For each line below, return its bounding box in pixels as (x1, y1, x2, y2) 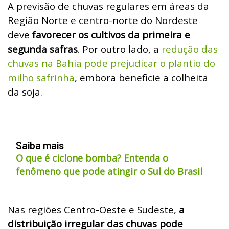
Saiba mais (16, 139, 64, 151)
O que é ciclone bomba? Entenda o (16, 151, 168, 164)
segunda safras (8, 42, 78, 55)
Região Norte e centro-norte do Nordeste (8, 13, 198, 27)
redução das (162, 42, 218, 55)
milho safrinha (8, 71, 75, 84)
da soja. (8, 85, 42, 98)
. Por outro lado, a (78, 42, 162, 55)
